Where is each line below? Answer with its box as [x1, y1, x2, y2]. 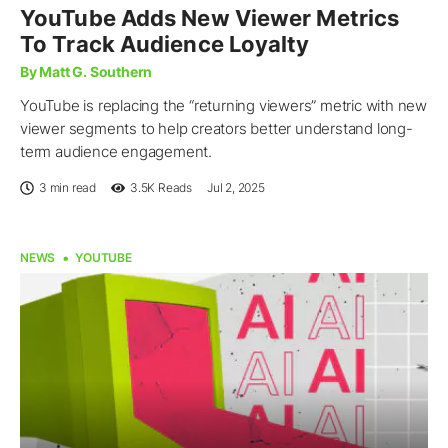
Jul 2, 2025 [207, 180, 265, 196]
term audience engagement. [20, 142, 213, 162]
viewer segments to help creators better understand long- [20, 119, 413, 139]
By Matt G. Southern [20, 63, 153, 81]
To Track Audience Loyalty [20, 31, 310, 58]
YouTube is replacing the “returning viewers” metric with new [20, 96, 427, 116]
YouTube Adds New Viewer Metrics [20, 5, 400, 32]
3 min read [39, 180, 96, 196]
